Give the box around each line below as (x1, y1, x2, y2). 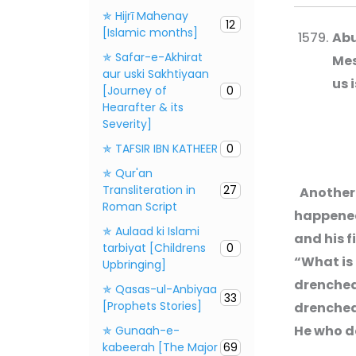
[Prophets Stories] (103, 297, 202, 314)
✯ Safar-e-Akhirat (103, 48, 203, 65)
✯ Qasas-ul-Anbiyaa (103, 281, 217, 297)
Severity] (103, 115, 152, 132)
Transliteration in (103, 181, 195, 198)
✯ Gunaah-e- (103, 322, 180, 339)
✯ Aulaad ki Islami (103, 222, 199, 239)
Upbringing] (103, 256, 166, 273)
